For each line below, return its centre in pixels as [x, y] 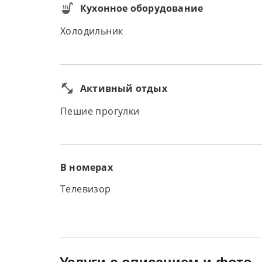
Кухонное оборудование [142, 8]
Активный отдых [124, 88]
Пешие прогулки [100, 111]
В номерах [87, 167]
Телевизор [86, 189]
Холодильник [92, 31]
